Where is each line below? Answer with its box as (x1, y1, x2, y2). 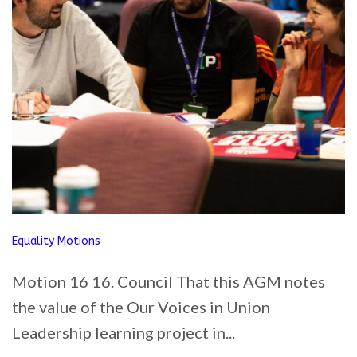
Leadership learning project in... (12, 323, 235, 342)
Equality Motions (12, 234, 100, 248)
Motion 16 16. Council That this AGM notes (12, 272, 325, 291)
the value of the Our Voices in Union (12, 297, 270, 316)
